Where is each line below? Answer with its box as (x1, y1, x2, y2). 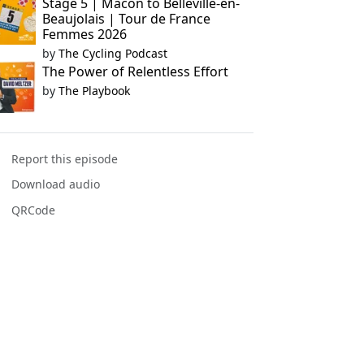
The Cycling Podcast (58, 45, 167, 61)
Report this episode (11, 151, 119, 167)
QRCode (11, 201, 56, 218)
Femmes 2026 (41, 25, 127, 43)
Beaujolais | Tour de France (41, 10, 210, 28)
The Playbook (58, 83, 130, 98)
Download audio (11, 176, 101, 193)
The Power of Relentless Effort (41, 63, 228, 80)
